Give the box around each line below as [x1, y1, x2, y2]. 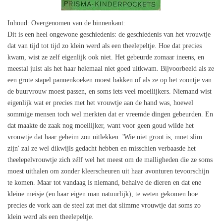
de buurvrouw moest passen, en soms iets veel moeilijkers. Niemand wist [7, 88, 212, 96]
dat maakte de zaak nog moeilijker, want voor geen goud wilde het [7, 122, 194, 130]
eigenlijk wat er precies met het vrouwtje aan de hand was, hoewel [7, 99, 193, 107]
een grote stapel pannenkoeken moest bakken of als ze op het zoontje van [7, 76, 212, 84]
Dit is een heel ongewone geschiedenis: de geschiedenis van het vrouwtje [7, 31, 211, 39]
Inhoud [7, 19, 27, 27]
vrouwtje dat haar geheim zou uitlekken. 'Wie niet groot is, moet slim [7, 133, 202, 141]
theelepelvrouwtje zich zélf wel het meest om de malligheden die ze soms [7, 156, 213, 164]
